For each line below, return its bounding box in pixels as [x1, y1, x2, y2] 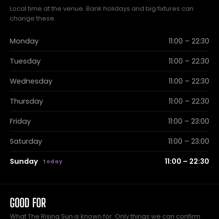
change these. [10, 14, 56, 23]
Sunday [10, 156, 38, 166]
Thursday [10, 96, 43, 106]
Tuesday [10, 56, 41, 66]
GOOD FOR [10, 196, 46, 210]
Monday [10, 36, 39, 46]
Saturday [10, 136, 42, 146]
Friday [10, 116, 31, 126]
